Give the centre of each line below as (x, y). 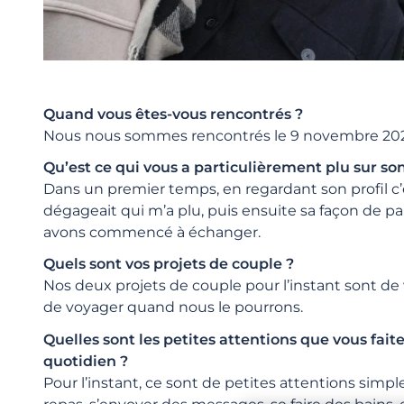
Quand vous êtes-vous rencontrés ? (173, 114)
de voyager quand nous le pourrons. (173, 308)
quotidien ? (86, 361)
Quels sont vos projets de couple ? (169, 264)
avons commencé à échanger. (154, 233)
